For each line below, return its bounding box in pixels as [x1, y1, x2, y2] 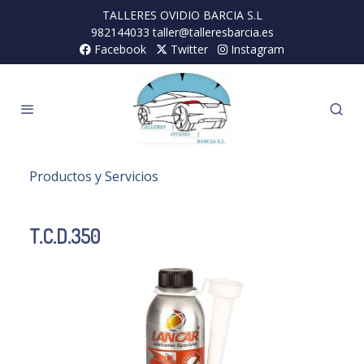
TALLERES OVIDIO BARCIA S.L [102, 7, 262, 23]
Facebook [91, 41, 146, 57]
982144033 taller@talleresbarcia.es [90, 24, 274, 40]
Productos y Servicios [29, 167, 158, 186]
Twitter [167, 41, 208, 57]
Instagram [227, 41, 284, 57]
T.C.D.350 [29, 223, 100, 249]
